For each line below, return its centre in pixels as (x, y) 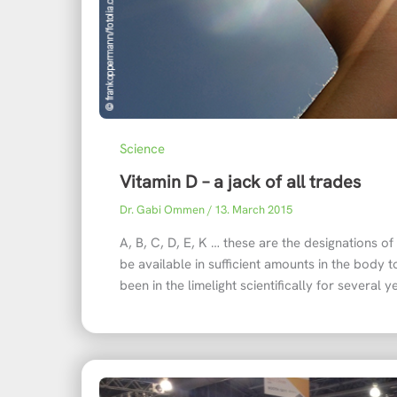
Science (142, 149)
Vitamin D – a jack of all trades (240, 182)
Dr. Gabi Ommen (163, 210)
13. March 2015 (253, 210)
